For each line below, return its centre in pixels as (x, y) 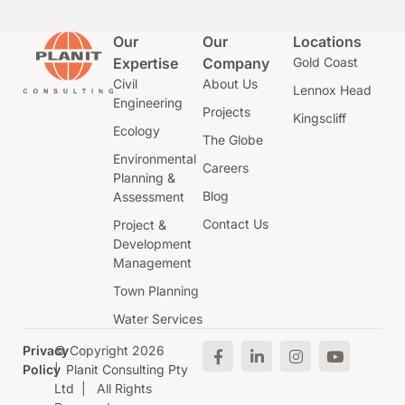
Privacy (46, 351)
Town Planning (155, 291)
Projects (226, 112)
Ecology (136, 131)
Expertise (145, 64)
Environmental (154, 159)
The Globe (233, 140)
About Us (230, 84)
